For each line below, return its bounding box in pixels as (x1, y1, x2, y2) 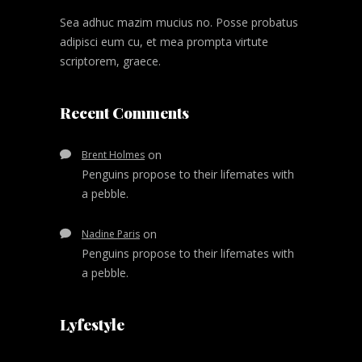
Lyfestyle (60, 313, 124, 335)
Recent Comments (60, 101, 189, 123)
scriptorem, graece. (60, 53, 161, 69)
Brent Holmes (82, 147, 145, 162)
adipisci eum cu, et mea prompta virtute (60, 33, 268, 49)
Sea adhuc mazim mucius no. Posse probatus (60, 14, 298, 30)
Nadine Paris (82, 226, 140, 241)
